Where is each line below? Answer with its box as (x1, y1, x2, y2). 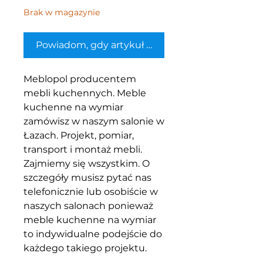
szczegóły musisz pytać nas (23, 172, 151, 183)
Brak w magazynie (23, 7, 100, 18)
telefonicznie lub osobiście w (23, 186, 158, 197)
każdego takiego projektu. (23, 242, 147, 254)
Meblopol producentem (23, 73, 136, 85)
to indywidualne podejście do (23, 228, 162, 240)
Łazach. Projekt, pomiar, (23, 130, 136, 141)
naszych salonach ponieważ (23, 200, 153, 211)
